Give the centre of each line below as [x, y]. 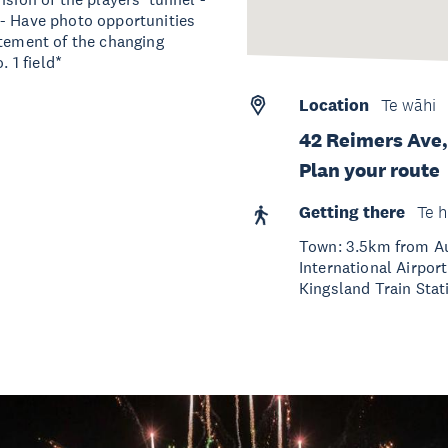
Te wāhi [408, 105]
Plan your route [369, 170]
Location [333, 105]
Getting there [351, 212]
